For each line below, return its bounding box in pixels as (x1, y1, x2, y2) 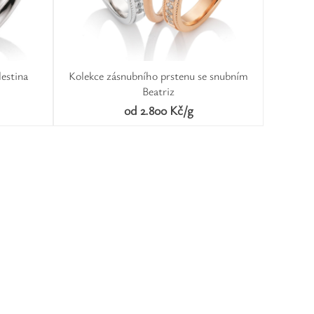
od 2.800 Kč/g (123, 102, 193, 118)
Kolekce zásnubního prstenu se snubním (69, 68, 248, 83)
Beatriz (142, 83, 175, 99)
